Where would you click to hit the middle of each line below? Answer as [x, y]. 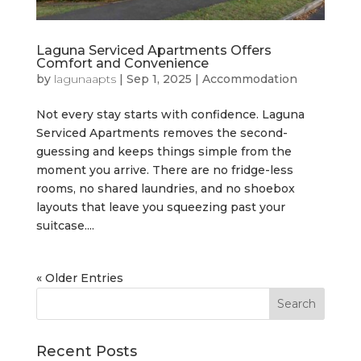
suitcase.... [65, 225]
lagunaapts [85, 79]
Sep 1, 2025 [159, 79]
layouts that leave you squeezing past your [160, 207]
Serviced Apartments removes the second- [162, 133]
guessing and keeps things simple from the [164, 151]
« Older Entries [79, 278]
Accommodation [249, 79]
